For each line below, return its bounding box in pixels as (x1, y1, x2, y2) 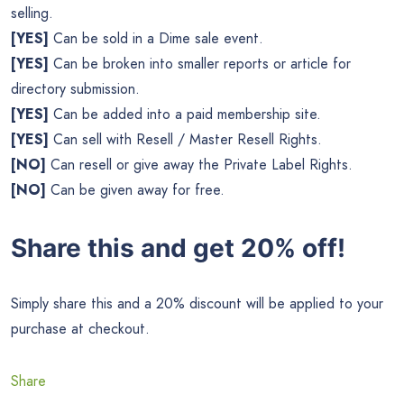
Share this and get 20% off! (11, 232, 345, 263)
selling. (11, 2, 53, 23)
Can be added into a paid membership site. (49, 103, 321, 124)
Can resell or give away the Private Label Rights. (46, 153, 353, 175)
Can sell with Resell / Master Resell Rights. (49, 128, 322, 150)
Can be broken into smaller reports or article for (49, 52, 351, 74)
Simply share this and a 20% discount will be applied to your (11, 293, 383, 315)
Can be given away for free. (46, 179, 225, 200)
